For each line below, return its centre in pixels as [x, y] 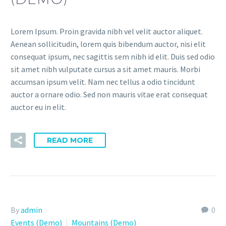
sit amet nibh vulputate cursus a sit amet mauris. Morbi [105, 69]
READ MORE [70, 140]
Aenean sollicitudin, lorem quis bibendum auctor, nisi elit [108, 44]
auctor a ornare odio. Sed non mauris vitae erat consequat [109, 95]
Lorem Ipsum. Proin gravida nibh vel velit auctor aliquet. [107, 32]
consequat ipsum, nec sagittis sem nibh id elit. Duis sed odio [113, 57]
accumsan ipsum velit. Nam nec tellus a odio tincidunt [103, 82]
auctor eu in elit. [38, 107]
